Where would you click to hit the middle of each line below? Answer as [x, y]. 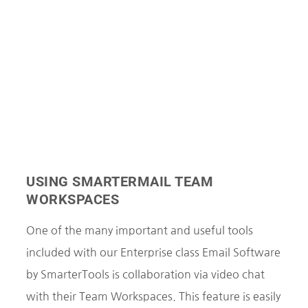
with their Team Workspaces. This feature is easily [153, 296]
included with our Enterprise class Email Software [153, 252]
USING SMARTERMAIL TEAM [120, 181]
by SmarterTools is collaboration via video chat [145, 274]
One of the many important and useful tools [140, 230]
